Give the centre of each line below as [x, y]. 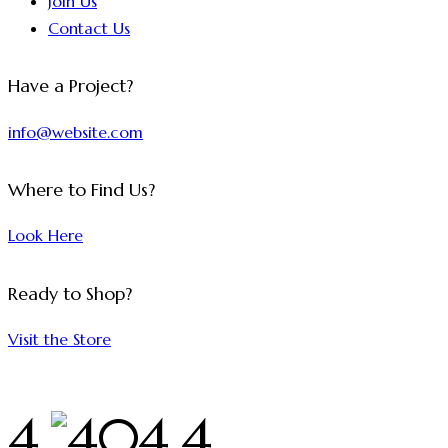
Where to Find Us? [81, 189]
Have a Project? [70, 86]
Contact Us [89, 28]
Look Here [45, 235]
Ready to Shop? [70, 293]
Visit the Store [59, 338]
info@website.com [75, 131]
